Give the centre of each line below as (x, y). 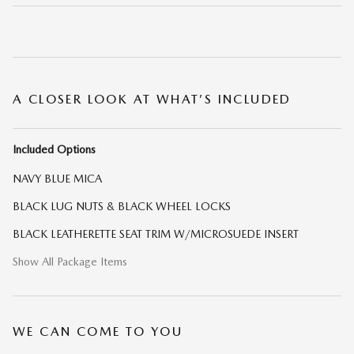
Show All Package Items (70, 262)
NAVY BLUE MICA (57, 179)
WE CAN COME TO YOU (98, 332)
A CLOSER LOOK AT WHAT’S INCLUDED (152, 100)
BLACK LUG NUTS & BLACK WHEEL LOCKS (122, 207)
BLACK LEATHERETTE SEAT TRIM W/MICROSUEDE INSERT (156, 234)
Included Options (54, 150)
